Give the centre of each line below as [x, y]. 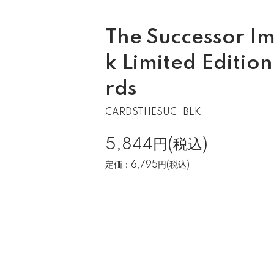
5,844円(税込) [157, 145]
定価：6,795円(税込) [147, 165]
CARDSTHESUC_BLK [153, 113]
